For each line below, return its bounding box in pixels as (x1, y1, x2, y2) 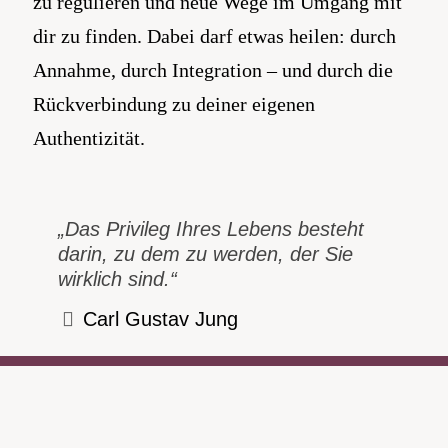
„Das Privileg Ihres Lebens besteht (58, 218, 364, 240)
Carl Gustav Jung (83, 308, 238, 330)
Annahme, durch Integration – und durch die (33, 59, 393, 81)
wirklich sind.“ (58, 268, 177, 290)
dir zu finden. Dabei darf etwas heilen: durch (33, 25, 396, 47)
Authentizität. (33, 127, 145, 149)
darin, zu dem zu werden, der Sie (58, 243, 353, 265)
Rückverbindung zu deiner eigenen (33, 93, 315, 115)
